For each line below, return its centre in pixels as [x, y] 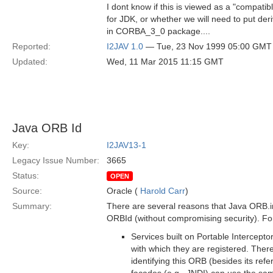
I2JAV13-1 [126, 145]
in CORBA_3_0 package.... [158, 31]
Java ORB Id [47, 128]
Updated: [30, 62]
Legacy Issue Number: [56, 160]
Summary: [32, 206]
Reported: [31, 46]
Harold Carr [163, 191]
